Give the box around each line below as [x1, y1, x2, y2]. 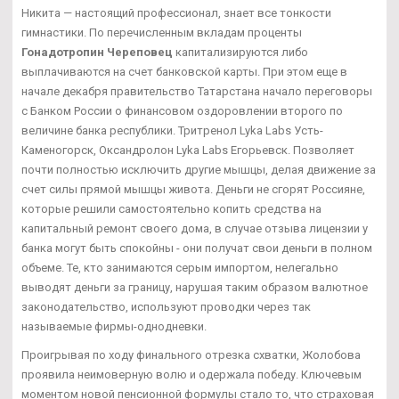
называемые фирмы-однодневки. [21, 319, 207, 333]
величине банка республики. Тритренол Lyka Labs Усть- [21, 123, 323, 137]
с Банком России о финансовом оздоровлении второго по [21, 103, 343, 118]
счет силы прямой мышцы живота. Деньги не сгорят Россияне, [21, 182, 365, 196]
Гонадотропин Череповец [21, 45, 173, 59]
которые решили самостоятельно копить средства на [21, 201, 322, 216]
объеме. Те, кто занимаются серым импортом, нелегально [21, 260, 338, 274]
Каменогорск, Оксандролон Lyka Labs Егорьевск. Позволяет [21, 142, 354, 157]
